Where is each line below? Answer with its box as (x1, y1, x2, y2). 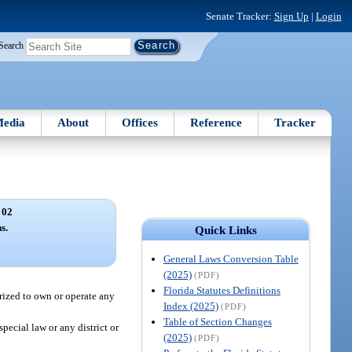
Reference (190, 115, 243, 129)
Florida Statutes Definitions (163, 284, 280, 296)
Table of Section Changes (163, 315, 272, 328)
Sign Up (273, 9, 309, 22)
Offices (121, 115, 158, 129)
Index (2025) (163, 299, 218, 312)
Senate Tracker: (205, 9, 274, 22)
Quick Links (194, 223, 257, 236)
